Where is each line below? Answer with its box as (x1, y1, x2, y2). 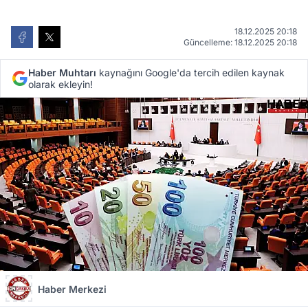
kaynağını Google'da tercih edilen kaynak (96, 67, 285, 79)
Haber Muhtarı (28, 67, 96, 79)
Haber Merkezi (38, 283, 107, 295)
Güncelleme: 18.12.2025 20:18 (184, 37, 297, 48)
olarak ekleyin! (28, 78, 93, 91)
